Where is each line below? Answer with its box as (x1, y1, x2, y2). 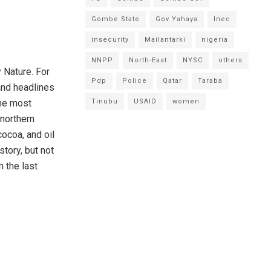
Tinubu (91, 97, 118, 105)
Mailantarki (145, 36, 186, 44)
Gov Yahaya (155, 15, 198, 23)
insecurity (91, 36, 129, 44)
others (218, 56, 243, 64)
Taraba (198, 77, 223, 85)
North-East (129, 56, 167, 64)
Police (122, 77, 147, 85)
